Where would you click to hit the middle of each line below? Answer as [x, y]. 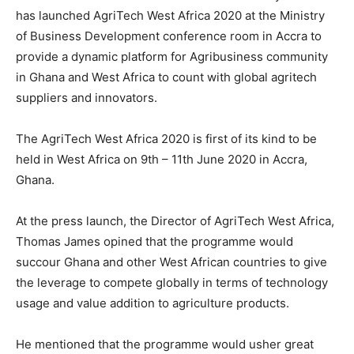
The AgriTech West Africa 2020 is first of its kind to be [166, 139]
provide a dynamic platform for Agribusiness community [172, 56]
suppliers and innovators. [87, 98]
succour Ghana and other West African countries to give [171, 262]
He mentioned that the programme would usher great [165, 344]
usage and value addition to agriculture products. [153, 303]
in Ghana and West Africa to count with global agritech [166, 77]
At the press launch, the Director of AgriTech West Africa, [175, 221]
